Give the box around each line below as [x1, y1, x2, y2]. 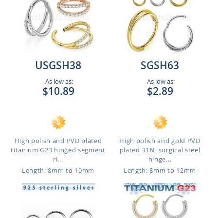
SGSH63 [141, 58, 179, 72]
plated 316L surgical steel [119, 145, 200, 154]
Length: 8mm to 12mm [124, 166, 196, 175]
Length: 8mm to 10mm [22, 166, 94, 175]
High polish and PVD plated [14, 136, 102, 145]
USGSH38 [35, 58, 81, 72]
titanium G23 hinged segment [11, 145, 106, 154]
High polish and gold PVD [119, 136, 200, 145]
